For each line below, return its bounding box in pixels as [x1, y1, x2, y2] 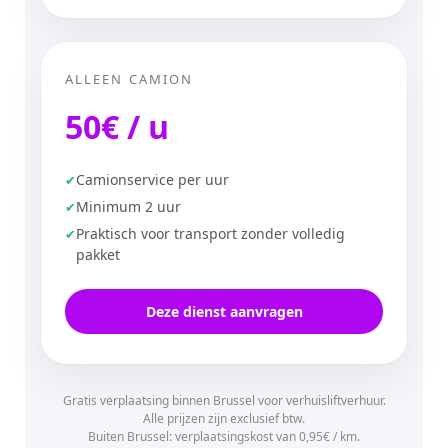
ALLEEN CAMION [65, 70, 194, 88]
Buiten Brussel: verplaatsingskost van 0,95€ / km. [88, 428, 360, 445]
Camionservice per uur [76, 170, 229, 189]
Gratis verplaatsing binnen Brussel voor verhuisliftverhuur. [62, 392, 386, 409]
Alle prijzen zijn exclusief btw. [143, 410, 305, 427]
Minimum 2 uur [76, 197, 181, 216]
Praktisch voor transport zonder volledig [76, 224, 345, 243]
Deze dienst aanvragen [145, 302, 303, 321]
